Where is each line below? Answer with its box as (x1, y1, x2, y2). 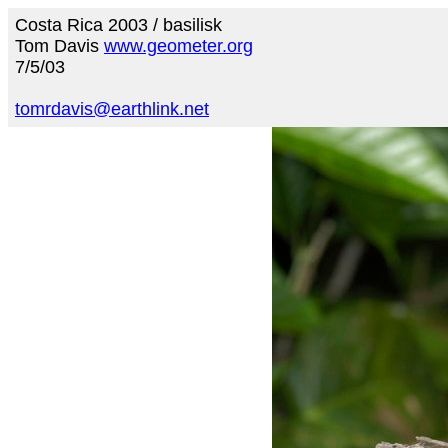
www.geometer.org (104, 36, 253, 56)
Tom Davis (15, 36, 104, 56)
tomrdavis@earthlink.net (15, 99, 209, 119)
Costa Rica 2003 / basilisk (15, 15, 222, 35)
